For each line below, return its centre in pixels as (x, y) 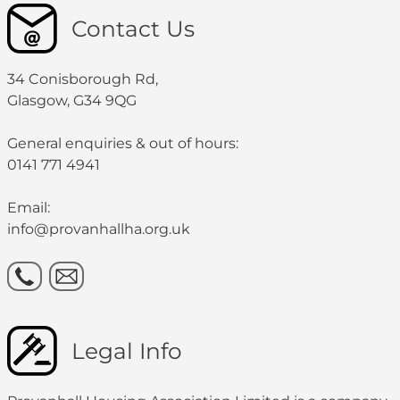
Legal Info (127, 351)
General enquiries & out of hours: (123, 144)
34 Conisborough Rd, (83, 79)
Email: (29, 208)
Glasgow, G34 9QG (72, 101)
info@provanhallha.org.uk (99, 229)
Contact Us (133, 29)
